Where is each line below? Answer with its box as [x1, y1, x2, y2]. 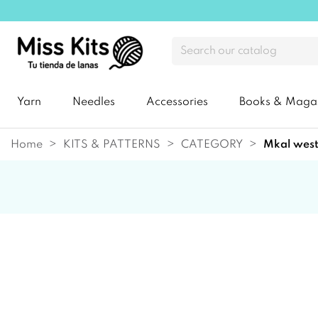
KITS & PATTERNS [63, 138, 160, 150]
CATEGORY [181, 138, 243, 150]
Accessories [146, 97, 208, 109]
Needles [72, 97, 115, 109]
